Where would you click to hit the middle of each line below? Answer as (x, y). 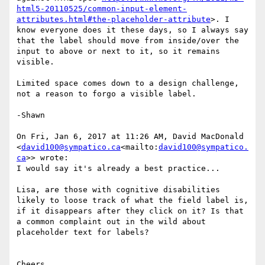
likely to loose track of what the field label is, (132, 201)
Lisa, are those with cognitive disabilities (118, 190)
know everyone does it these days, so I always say (132, 30)
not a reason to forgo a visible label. (106, 94)
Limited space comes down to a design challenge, (128, 83)
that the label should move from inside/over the (128, 41)
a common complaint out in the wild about (111, 222)
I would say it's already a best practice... (118, 169)
